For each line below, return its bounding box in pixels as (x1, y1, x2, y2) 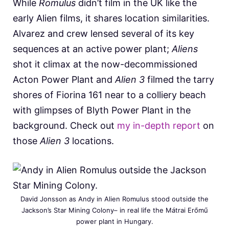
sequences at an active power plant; (13, 43, 172, 54)
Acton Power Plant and (13, 74, 115, 85)
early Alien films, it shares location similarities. (13, 12, 210, 24)
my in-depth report (117, 120, 203, 131)
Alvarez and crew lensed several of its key (13, 28, 194, 39)
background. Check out (13, 120, 117, 131)
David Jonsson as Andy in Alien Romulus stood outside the (20, 194, 209, 203)
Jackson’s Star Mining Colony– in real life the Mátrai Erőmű (21, 205, 208, 214)
